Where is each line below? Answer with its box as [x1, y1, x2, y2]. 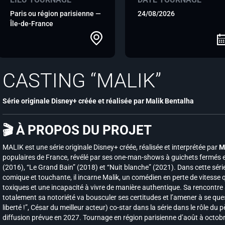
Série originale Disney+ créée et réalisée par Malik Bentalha [3, 97, 194, 105]
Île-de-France [10, 20, 53, 28]
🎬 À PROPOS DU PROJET [3, 123, 152, 138]
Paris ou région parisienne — [10, 10, 101, 18]
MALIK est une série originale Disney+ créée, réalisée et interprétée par [3, 143, 219, 151]
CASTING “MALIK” [3, 69, 161, 92]
